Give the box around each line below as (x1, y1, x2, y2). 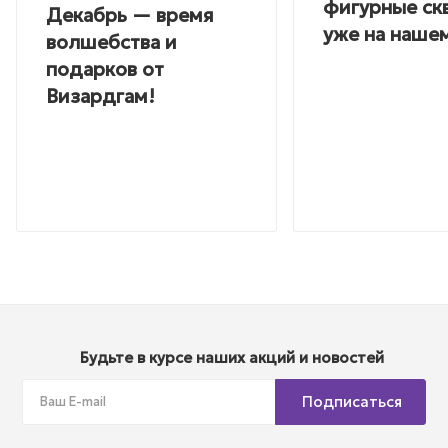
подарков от (46, 56, 164, 81)
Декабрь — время (46, 2, 214, 27)
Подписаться (302, 392, 402, 412)
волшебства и (46, 29, 177, 54)
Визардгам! (46, 83, 155, 108)
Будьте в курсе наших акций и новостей (80, 348, 384, 368)
